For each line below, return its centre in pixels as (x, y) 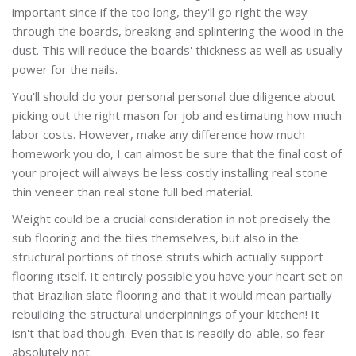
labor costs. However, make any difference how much (159, 134)
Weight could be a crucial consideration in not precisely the (171, 218)
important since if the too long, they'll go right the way (160, 12)
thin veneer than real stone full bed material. (132, 191)
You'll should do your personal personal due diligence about (174, 96)
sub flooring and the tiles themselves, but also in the (155, 237)
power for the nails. (65, 69)
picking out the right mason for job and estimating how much (177, 115)
